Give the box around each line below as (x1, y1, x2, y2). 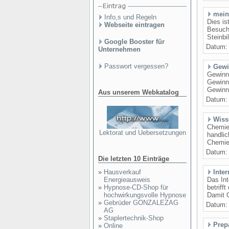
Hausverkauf (104, 168, 141, 176)
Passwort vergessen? (104, 62, 168, 70)
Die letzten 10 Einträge (98, 155, 169, 163)
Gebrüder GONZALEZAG (104, 199, 178, 207)
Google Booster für (104, 38, 165, 45)
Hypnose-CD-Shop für (104, 184, 168, 191)
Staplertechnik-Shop (104, 214, 164, 222)
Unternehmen (98, 45, 141, 53)
